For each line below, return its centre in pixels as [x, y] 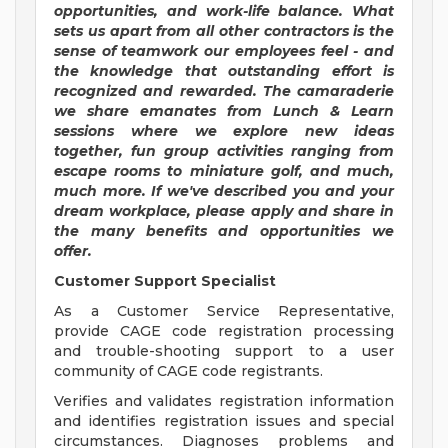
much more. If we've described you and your [224, 191]
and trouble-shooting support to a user [224, 351]
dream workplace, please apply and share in [224, 211]
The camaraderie [328, 91]
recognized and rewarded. [155, 91]
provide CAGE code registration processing [224, 331]
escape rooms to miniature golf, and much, [224, 171]
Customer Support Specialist [165, 281]
